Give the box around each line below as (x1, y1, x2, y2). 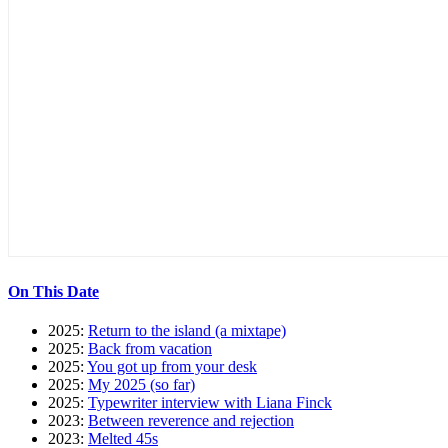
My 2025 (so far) (88, 375, 195, 393)
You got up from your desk (87, 357, 257, 375)
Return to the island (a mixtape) (88, 321, 286, 339)
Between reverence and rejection (88, 411, 294, 429)
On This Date (8, 282, 99, 300)
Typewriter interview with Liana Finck (88, 393, 332, 411)
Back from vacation (88, 339, 212, 357)
